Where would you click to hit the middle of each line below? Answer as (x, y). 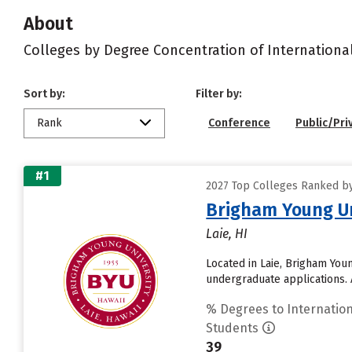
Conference (239, 123)
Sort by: (44, 94)
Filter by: (219, 94)
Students (233, 328)
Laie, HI (227, 234)
